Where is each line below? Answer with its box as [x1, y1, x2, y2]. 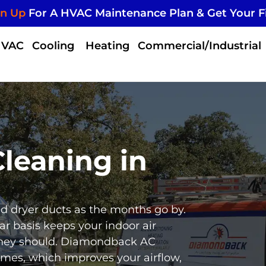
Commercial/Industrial [138, 39, 262, 52]
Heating [85, 39, 130, 52]
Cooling [32, 39, 78, 52]
